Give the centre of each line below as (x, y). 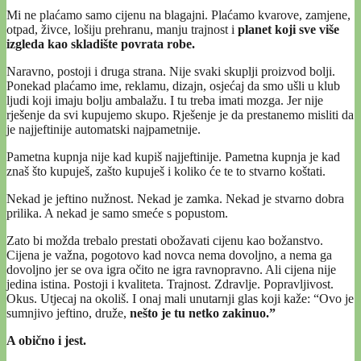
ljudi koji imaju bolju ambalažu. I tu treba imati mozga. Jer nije (165, 101)
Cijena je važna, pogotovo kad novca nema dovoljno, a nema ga (169, 255)
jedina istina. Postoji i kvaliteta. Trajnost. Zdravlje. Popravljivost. (170, 284)
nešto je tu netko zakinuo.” (203, 313)
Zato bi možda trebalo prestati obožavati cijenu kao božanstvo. (165, 241)
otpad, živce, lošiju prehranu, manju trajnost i (120, 30)
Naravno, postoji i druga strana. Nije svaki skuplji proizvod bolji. (171, 72)
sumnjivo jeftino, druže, (68, 313)
